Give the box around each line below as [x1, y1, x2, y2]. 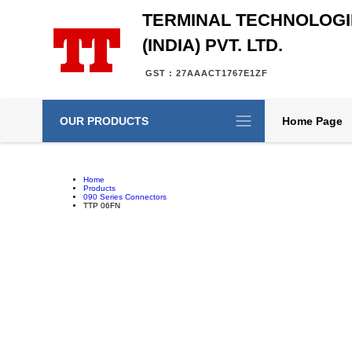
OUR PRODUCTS [59, 115, 148, 127]
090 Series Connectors [82, 192, 167, 201]
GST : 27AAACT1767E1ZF [145, 68, 268, 78]
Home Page [281, 115, 343, 127]
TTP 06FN [82, 201, 120, 210]
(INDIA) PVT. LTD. [141, 35, 283, 55]
